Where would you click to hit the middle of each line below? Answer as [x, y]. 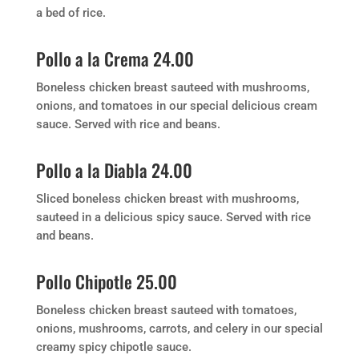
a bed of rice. [71, 13]
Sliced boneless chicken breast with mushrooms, [167, 199]
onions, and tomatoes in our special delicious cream [176, 106]
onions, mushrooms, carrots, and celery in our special [179, 329]
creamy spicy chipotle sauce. [113, 347]
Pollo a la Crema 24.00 [115, 58]
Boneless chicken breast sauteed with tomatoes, [166, 310]
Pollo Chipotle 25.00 [106, 281]
